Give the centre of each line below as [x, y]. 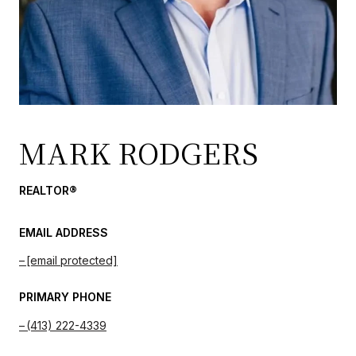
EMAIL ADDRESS [64, 232]
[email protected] [72, 261]
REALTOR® [48, 190]
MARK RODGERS [139, 152]
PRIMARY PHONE [65, 297]
